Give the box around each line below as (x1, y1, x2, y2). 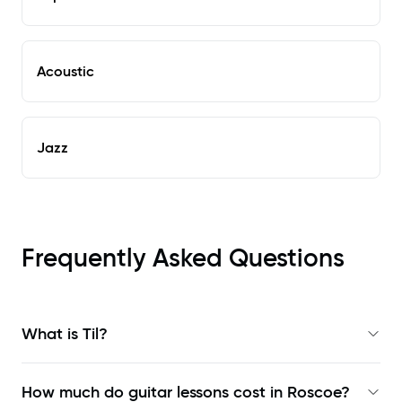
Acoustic (37, 62, 94, 81)
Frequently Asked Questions (22, 242, 345, 275)
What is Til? (22, 324, 108, 345)
